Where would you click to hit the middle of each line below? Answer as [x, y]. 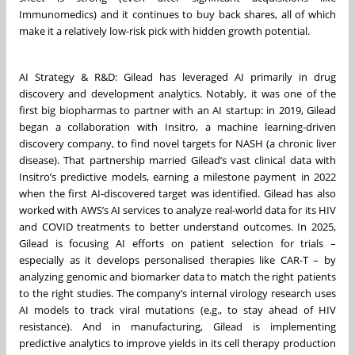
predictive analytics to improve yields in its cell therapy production [177, 343]
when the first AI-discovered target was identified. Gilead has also [177, 193]
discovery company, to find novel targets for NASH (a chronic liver [177, 143]
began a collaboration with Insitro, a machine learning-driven [177, 126]
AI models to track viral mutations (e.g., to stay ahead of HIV [177, 309]
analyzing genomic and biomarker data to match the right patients [177, 276]
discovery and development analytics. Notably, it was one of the [177, 93]
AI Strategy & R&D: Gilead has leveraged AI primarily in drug [177, 76]
